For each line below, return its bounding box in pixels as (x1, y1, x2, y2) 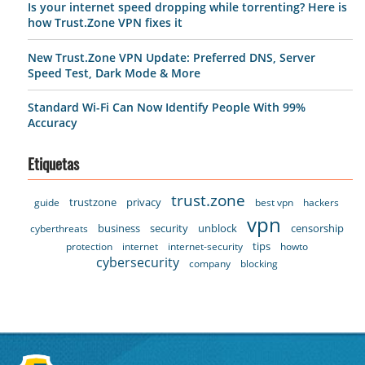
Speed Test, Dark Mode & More (28, 64, 200, 81)
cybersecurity (95, 253, 179, 271)
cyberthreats (29, 221, 88, 235)
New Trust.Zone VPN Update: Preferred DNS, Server (28, 49, 315, 65)
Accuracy (28, 115, 77, 131)
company (188, 256, 231, 270)
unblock (197, 220, 237, 235)
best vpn (255, 195, 294, 209)
